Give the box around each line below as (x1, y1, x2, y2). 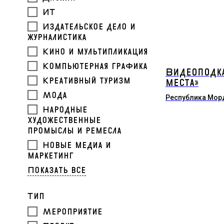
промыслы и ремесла (27, 125, 121, 136)
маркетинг (27, 150, 73, 161)
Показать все (27, 165, 86, 175)
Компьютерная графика (42, 61, 147, 71)
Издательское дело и (42, 21, 135, 32)
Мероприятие (42, 206, 102, 217)
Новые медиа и (42, 140, 111, 150)
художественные (27, 115, 101, 125)
